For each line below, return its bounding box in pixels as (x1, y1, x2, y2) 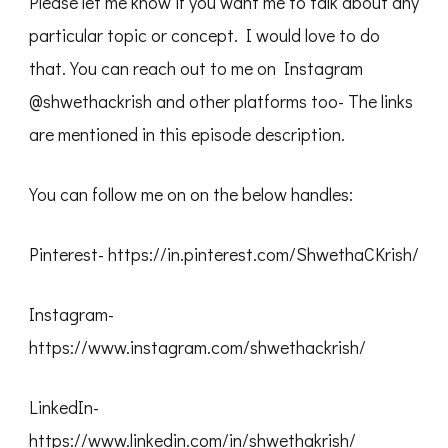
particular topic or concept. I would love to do (29, 23, 380, 47)
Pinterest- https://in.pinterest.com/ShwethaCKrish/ (29, 242, 419, 266)
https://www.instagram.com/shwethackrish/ (29, 335, 366, 359)
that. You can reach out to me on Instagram (29, 56, 363, 80)
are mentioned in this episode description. (29, 122, 345, 146)
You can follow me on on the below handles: (29, 182, 353, 206)
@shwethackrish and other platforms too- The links (29, 89, 413, 113)
